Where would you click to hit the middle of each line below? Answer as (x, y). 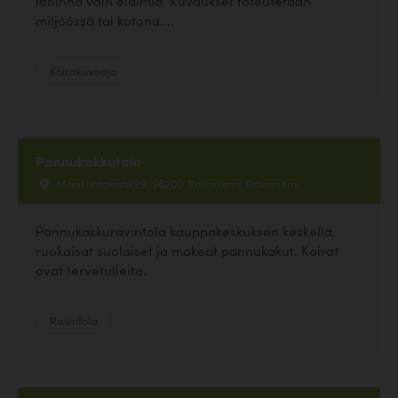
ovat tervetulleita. (91, 270)
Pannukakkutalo (88, 161)
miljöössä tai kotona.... (105, 20)
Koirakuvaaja (84, 71)
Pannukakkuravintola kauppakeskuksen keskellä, (186, 231)
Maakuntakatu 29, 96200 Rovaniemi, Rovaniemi (176, 183)
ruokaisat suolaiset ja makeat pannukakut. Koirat (187, 251)
